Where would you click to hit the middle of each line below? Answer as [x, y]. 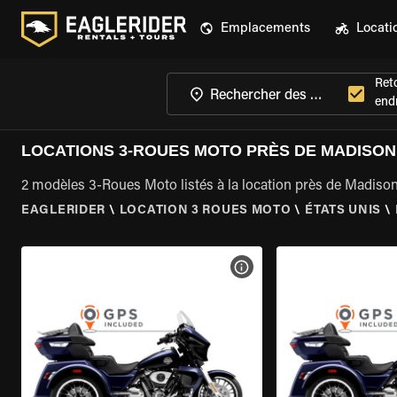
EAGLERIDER [63, 211]
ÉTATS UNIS [343, 211]
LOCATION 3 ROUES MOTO [205, 211]
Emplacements [265, 29]
